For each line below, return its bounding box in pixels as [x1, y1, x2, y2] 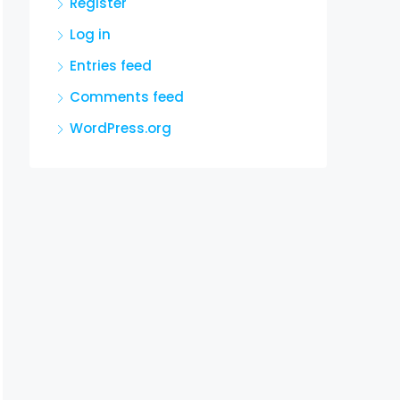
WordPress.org [70, 119, 171, 137]
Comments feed [70, 87, 184, 106]
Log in [70, 25, 111, 44]
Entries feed [70, 56, 152, 75]
